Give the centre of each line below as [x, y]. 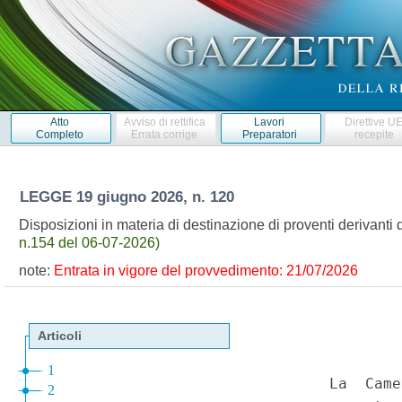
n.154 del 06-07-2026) [89, 242]
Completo [59, 134]
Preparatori [269, 134]
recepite [374, 134]
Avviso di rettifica [164, 122]
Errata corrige [165, 134]
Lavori [270, 122]
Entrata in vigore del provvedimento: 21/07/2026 [205, 271]
